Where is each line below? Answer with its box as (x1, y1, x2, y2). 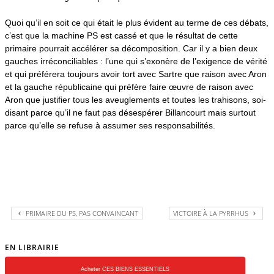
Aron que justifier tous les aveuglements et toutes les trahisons (5, 94, 247, 105)
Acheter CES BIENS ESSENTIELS (80, 265, 169, 272)
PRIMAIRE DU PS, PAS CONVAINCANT (24, 208, 138, 218)
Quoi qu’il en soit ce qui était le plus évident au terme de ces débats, (5, 17, 268, 28)
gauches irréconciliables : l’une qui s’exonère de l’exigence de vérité (5, 56, 267, 66)
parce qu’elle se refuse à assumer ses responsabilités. (5, 120, 215, 130)
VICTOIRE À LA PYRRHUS (173, 208, 250, 218)
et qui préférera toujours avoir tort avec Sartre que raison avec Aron (5, 68, 267, 79)
